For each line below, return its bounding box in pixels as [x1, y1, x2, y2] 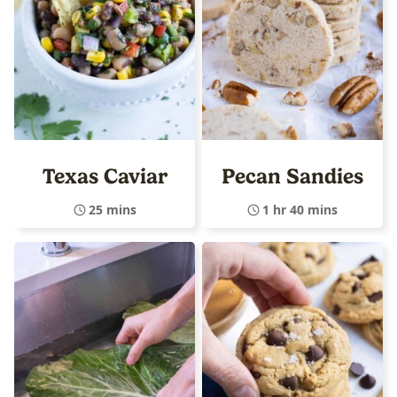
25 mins [88, 200, 136, 218]
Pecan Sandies [222, 163, 363, 189]
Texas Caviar [42, 163, 167, 189]
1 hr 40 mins [262, 200, 338, 218]
